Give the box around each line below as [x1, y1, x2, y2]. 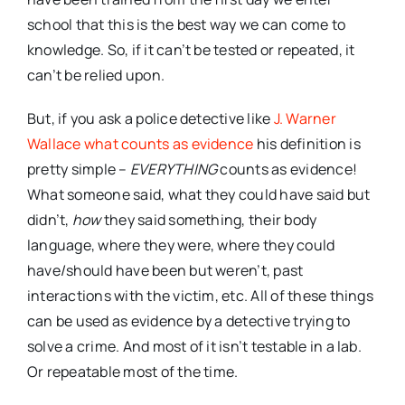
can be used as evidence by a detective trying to [27, 310, 351, 331]
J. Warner [273, 108, 336, 128]
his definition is [253, 133, 361, 154]
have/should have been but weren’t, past [27, 259, 304, 280]
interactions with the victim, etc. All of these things [27, 285, 373, 306]
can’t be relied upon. [27, 64, 165, 85]
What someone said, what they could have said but [27, 184, 371, 204]
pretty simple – [27, 158, 130, 179]
